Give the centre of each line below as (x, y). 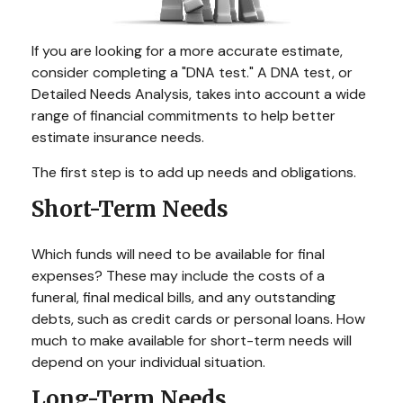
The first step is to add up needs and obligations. (194, 173)
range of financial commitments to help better (184, 116)
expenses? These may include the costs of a (178, 276)
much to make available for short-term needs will (192, 341)
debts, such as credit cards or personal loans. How (198, 319)
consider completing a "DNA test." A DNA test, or (192, 73)
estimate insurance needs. (118, 138)
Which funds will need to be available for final (178, 255)
